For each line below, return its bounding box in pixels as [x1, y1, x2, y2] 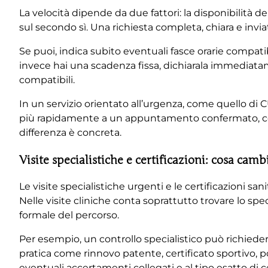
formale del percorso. [19, 209, 119, 221]
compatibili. [19, 74, 75, 86]
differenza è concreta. [19, 127, 121, 139]
